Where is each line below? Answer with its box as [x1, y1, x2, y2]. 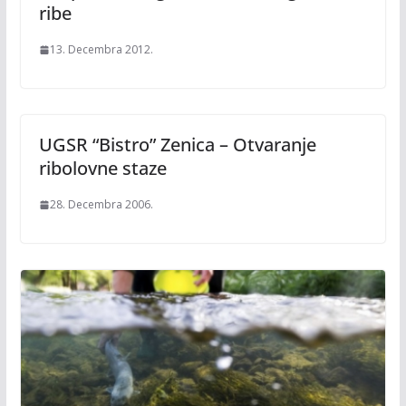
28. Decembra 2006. [49, 197, 153, 212]
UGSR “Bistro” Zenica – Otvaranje [38, 132, 316, 157]
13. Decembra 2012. [49, 42, 153, 57]
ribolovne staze [38, 156, 167, 180]
